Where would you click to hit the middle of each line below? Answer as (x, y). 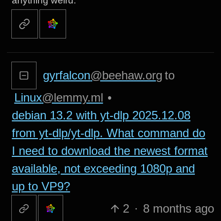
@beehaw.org (127, 75)
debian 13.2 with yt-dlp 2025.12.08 (101, 115)
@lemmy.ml (72, 97)
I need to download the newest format (110, 150)
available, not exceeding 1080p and (103, 168)
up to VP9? (41, 186)
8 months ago (178, 208)
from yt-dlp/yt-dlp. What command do (108, 133)
